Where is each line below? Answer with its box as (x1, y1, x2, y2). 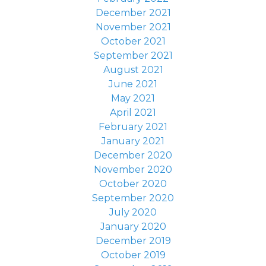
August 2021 (103, 64, 163, 75)
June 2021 (109, 78, 157, 90)
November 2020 (94, 164, 172, 175)
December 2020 (94, 150, 172, 161)
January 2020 (100, 221, 166, 232)
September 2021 (93, 50, 173, 61)
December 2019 (95, 235, 171, 246)
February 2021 (99, 121, 167, 132)
